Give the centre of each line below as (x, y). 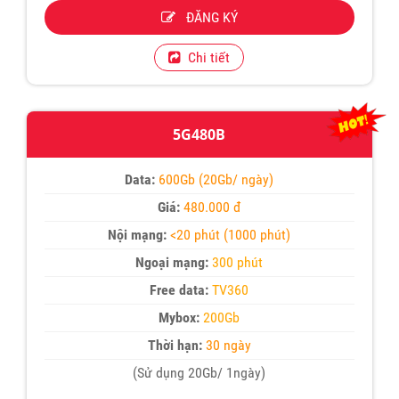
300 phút (238, 263)
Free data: (179, 290)
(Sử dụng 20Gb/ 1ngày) (199, 373)
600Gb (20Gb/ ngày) (216, 180)
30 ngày (226, 346)
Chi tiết (206, 58)
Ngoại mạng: (172, 263)
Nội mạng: (138, 235)
